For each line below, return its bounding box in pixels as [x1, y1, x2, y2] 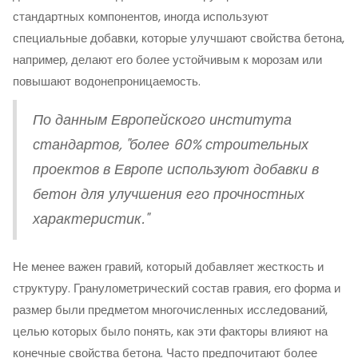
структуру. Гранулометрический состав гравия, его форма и [13, 280, 340, 296]
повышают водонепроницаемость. [13, 73, 201, 89]
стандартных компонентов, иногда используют [13, 8, 268, 25]
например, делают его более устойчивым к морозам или [13, 51, 322, 68]
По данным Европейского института [33, 110, 292, 129]
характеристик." [33, 209, 149, 229]
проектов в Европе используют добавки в [33, 160, 319, 179]
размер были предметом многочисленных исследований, [13, 301, 328, 318]
